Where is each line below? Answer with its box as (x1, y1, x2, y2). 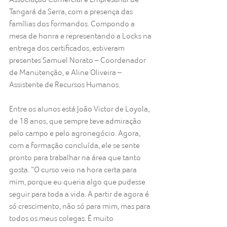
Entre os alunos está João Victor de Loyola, (9, 104, 151, 114)
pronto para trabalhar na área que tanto (9, 153, 142, 163)
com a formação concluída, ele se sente (9, 140, 141, 150)
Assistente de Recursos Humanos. (9, 80, 120, 90)
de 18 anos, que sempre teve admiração (9, 116, 143, 126)
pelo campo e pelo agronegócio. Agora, (9, 128, 142, 138)
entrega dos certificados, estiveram (9, 43, 126, 53)
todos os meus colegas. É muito (9, 213, 115, 223)
